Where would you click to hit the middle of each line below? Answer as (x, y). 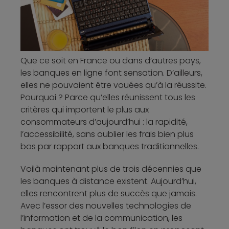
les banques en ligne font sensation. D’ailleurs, (111, 73)
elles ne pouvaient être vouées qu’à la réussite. (113, 85)
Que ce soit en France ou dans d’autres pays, (111, 61)
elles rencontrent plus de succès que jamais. (109, 194)
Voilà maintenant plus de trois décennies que (111, 169)
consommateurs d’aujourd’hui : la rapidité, (104, 122)
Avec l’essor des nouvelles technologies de (106, 206)
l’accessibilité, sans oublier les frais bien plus (107, 134)
